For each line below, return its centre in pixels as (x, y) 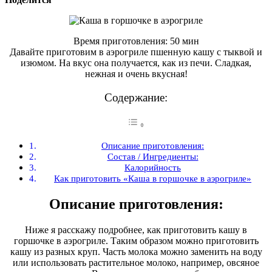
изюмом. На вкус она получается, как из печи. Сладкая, (136, 63)
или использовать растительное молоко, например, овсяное (136, 263)
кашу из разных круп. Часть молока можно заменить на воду (136, 252)
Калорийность (153, 168)
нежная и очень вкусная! (136, 73)
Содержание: (136, 97)
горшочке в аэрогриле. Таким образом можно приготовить (136, 241)
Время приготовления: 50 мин (136, 41)
